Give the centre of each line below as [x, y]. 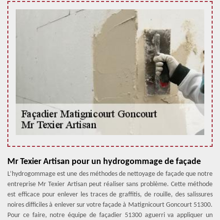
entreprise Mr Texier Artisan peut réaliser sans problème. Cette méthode [110, 184]
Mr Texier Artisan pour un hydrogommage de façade [104, 162]
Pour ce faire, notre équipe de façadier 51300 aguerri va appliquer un [110, 215]
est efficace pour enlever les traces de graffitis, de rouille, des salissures [110, 195]
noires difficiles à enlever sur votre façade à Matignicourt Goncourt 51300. [110, 205]
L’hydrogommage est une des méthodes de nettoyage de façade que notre [110, 174]
